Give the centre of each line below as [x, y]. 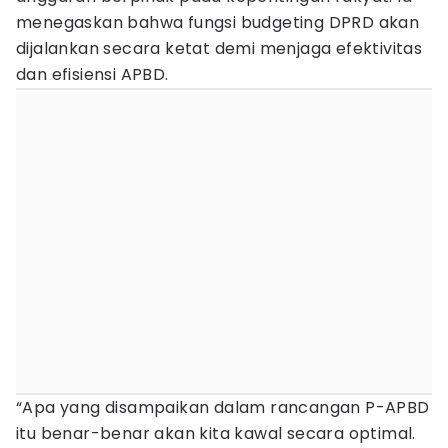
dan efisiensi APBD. [92, 74]
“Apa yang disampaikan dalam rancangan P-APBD [223, 407]
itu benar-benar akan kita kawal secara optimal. [216, 433]
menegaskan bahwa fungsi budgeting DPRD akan [218, 22]
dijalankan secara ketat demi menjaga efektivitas [219, 48]
